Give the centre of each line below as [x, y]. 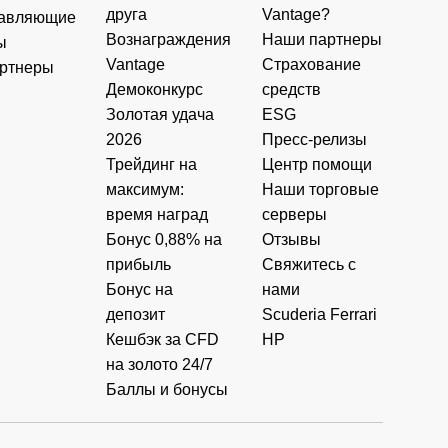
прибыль [139, 264]
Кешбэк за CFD [163, 339]
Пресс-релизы [314, 139]
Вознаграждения [169, 39]
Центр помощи [316, 164]
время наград [157, 214]
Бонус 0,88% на [164, 239]
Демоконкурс [155, 89]
